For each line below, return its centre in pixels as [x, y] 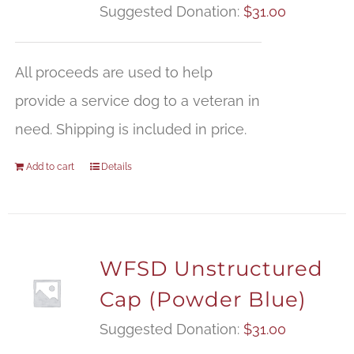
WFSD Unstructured [211, 269]
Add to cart [50, 167]
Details [116, 167]
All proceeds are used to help [113, 73]
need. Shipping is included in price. [130, 130]
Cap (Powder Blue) [203, 300]
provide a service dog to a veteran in [137, 101]
